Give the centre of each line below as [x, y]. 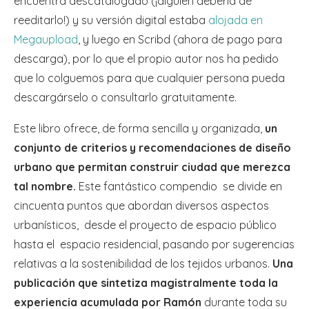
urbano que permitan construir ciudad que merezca [152, 167]
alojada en [236, 20]
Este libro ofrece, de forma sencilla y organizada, [139, 129]
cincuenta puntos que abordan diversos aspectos [141, 206]
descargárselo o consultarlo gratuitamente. [125, 98]
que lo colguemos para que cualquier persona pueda [151, 78]
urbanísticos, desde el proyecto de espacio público [145, 225]
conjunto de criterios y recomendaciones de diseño [152, 148]
